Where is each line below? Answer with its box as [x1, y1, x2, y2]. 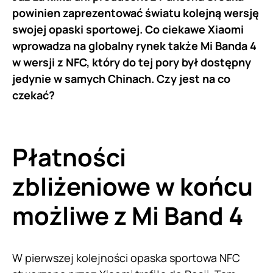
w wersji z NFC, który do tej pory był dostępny [12, 54, 251, 69]
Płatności [12, 140, 126, 174]
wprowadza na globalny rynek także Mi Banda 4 [12, 38, 257, 53]
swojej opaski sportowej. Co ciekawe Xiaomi [12, 21, 244, 37]
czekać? [12, 87, 55, 102]
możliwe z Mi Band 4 [12, 198, 243, 232]
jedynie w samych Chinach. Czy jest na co [12, 71, 230, 86]
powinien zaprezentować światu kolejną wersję [12, 5, 259, 20]
